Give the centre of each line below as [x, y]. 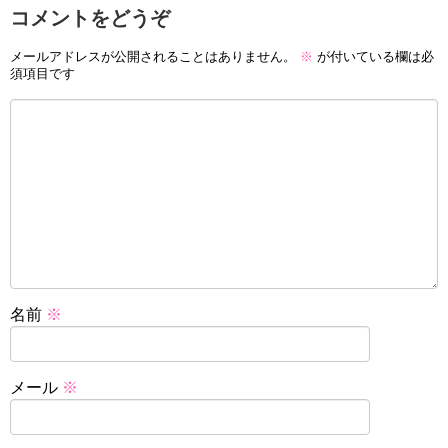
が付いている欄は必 [373, 57]
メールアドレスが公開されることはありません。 [153, 57]
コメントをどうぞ [90, 17]
